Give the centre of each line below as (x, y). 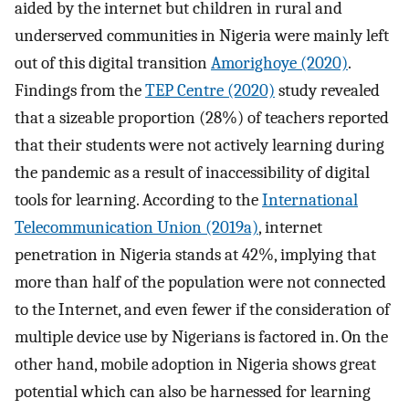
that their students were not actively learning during (199, 146)
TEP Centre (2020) (210, 91)
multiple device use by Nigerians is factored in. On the (201, 337)
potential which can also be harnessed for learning (193, 392)
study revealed (327, 91)
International (310, 200)
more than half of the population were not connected (200, 283)
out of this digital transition (113, 63)
